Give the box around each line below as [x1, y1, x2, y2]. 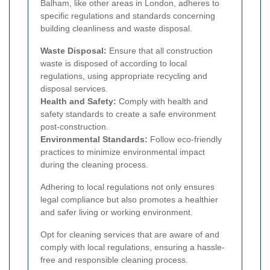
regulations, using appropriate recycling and [40, 71, 207, 81]
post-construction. [40, 121, 108, 131]
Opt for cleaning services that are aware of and [40, 229, 219, 239]
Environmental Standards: [40, 134, 148, 144]
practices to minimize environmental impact [40, 146, 205, 157]
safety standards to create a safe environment [40, 108, 216, 119]
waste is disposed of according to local [40, 58, 187, 68]
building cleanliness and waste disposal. [40, 23, 192, 33]
